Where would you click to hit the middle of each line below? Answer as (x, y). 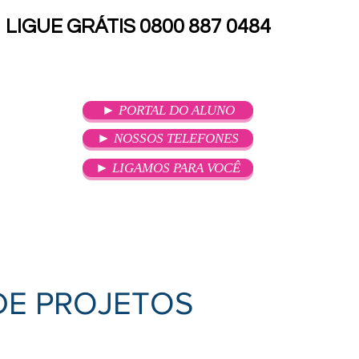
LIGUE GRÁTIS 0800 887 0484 (138, 26)
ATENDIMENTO (193, 219)
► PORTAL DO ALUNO (168, 110)
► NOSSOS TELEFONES (168, 138)
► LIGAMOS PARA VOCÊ (168, 168)
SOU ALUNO (75, 219)
